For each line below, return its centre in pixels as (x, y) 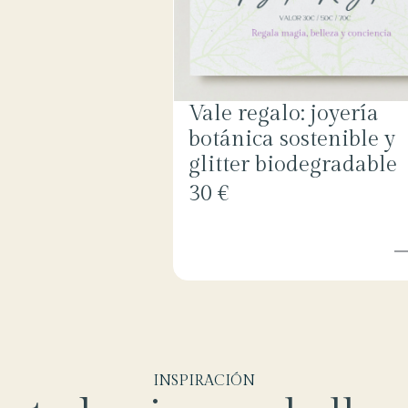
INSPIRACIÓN (204, 382)
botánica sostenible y (291, 140)
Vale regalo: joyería (283, 114)
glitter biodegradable (292, 165)
